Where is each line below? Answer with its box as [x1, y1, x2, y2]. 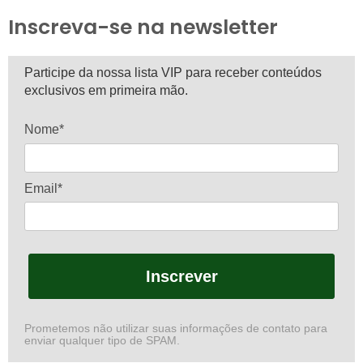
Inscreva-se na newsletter [8, 13, 278, 42]
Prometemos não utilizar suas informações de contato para [24, 322, 327, 335]
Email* [24, 181, 62, 195]
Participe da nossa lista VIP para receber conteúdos [24, 66, 322, 80]
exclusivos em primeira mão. [24, 83, 188, 98]
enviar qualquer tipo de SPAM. [24, 334, 180, 348]
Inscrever [145, 267, 218, 286]
